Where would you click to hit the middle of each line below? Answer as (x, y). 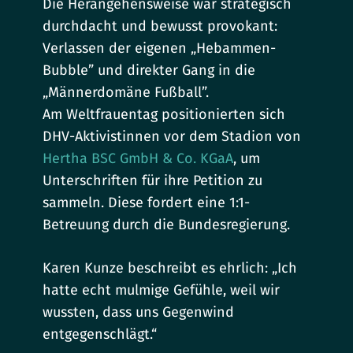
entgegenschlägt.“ (100, 334)
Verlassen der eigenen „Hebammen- (160, 48)
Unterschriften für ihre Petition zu (153, 181)
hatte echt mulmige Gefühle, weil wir (162, 290)
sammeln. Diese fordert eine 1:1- (147, 203)
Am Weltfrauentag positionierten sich (164, 115)
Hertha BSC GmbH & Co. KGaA (138, 159)
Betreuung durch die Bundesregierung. (167, 225)
